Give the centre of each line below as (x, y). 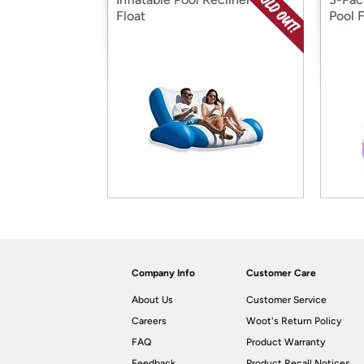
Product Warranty (286, 342)
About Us (152, 300)
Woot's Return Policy (294, 321)
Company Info (163, 273)
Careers (149, 321)
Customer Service (287, 300)
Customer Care (282, 273)
